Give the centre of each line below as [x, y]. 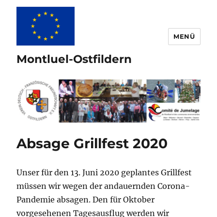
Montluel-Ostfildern [74, 59]
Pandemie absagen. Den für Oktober [86, 200]
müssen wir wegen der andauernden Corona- [103, 186]
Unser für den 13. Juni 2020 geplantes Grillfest [104, 173]
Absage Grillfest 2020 [92, 144]
